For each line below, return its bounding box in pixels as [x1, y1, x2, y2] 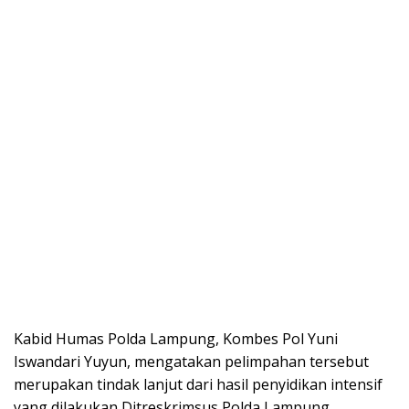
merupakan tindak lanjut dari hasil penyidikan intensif [14, 374, 383, 395]
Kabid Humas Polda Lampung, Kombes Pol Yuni [14, 329, 338, 350]
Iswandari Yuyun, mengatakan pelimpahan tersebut [14, 351, 369, 372]
